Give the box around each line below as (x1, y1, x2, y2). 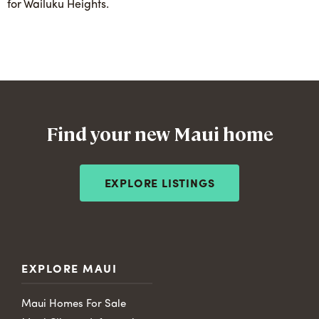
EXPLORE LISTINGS (104, 179, 215, 191)
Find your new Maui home (46, 121, 273, 146)
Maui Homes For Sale (21, 299, 126, 310)
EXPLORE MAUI (21, 264, 117, 276)
